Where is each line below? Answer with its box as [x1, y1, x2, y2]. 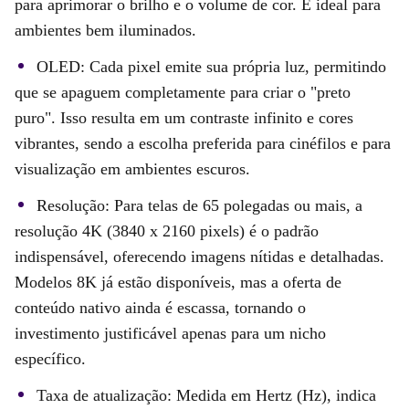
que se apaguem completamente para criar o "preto [15, 82, 351, 101]
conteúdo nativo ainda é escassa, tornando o [15, 298, 306, 317]
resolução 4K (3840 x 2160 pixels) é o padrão [15, 221, 319, 240]
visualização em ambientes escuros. [15, 159, 250, 178]
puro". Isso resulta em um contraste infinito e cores [15, 108, 353, 127]
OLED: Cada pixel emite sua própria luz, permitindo [37, 57, 386, 76]
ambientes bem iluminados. [15, 20, 196, 39]
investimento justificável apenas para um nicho [15, 323, 326, 342]
